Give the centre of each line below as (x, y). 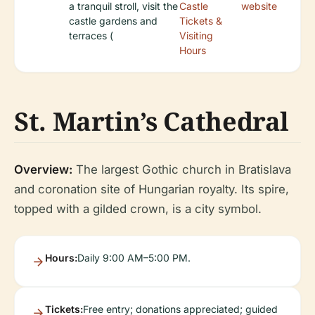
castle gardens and (113, 21)
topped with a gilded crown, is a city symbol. (138, 209)
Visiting (197, 36)
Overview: (43, 170)
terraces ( (91, 36)
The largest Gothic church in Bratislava (182, 170)
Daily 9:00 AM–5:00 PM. (134, 258)
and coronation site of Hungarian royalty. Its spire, (152, 189)
